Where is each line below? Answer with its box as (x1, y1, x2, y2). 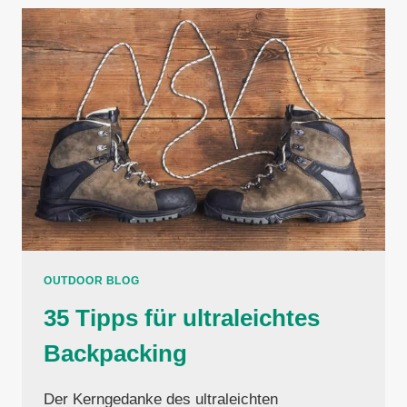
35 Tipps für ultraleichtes (44, 303, 320, 332)
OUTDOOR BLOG (44, 273, 140, 287)
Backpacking (44, 339, 187, 367)
